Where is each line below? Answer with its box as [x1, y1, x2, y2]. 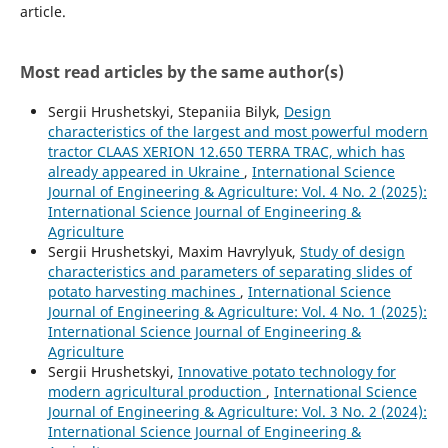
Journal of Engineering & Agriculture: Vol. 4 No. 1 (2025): [47, 301, 427, 321]
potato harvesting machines [47, 281, 240, 301]
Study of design [299, 241, 405, 261]
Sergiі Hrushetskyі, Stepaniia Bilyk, [47, 101, 284, 121]
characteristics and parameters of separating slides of [47, 261, 412, 281]
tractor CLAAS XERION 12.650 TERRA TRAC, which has [47, 141, 405, 161]
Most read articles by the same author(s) [19, 60, 344, 83]
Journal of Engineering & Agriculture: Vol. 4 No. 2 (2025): [47, 181, 427, 201]
